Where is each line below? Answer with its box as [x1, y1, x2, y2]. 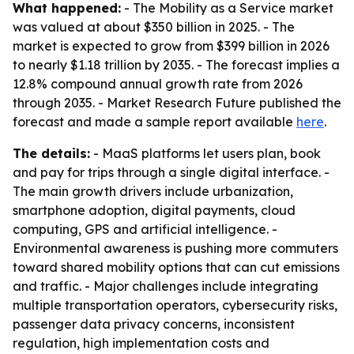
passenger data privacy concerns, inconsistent [13, 316, 295, 332]
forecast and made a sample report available [13, 114, 296, 130]
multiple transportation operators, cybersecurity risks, [13, 297, 337, 313]
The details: [13, 145, 90, 161]
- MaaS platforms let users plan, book [90, 145, 321, 161]
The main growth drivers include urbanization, [13, 183, 293, 199]
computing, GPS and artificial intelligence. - [13, 221, 277, 237]
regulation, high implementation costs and [13, 335, 269, 351]
